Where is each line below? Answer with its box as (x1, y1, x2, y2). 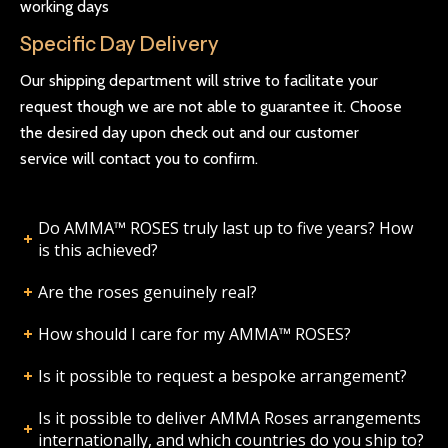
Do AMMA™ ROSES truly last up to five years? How (37, 216, 413, 239)
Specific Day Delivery (20, 31, 219, 56)
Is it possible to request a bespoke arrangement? (37, 364, 407, 387)
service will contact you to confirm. (20, 148, 258, 168)
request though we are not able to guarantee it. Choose (20, 96, 402, 116)
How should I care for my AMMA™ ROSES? (37, 322, 351, 345)
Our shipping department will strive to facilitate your (20, 70, 378, 90)
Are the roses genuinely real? (37, 280, 257, 303)
